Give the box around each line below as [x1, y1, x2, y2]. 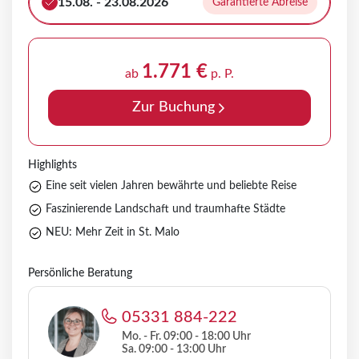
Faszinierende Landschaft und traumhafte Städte [46, 204, 285, 216]
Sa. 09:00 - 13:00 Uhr [122, 344, 226, 356]
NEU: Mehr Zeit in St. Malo [46, 227, 179, 239]
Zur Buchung [131, 100, 215, 115]
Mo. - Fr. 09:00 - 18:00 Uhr [122, 331, 251, 343]
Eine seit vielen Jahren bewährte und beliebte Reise [46, 180, 296, 192]
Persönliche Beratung [28, 268, 132, 280]
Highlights [28, 159, 77, 171]
